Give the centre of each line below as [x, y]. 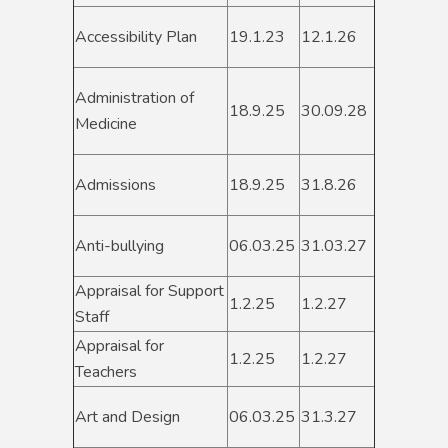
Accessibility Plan [136, 37]
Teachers [108, 372]
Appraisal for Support [149, 291]
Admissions [115, 185]
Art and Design [127, 417]
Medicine [106, 124]
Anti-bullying [119, 246]
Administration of [134, 98]
